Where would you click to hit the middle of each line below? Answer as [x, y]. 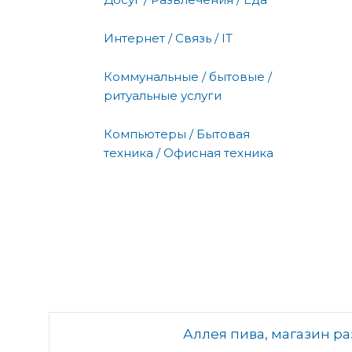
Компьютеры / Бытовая [177, 134]
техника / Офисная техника [189, 152]
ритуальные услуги [163, 95]
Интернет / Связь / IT [168, 38]
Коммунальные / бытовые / [188, 76]
